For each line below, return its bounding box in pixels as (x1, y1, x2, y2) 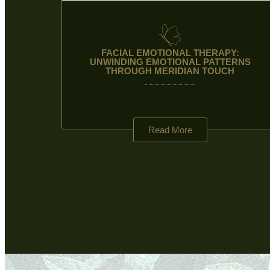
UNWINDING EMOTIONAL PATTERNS (89, 57, 251, 67)
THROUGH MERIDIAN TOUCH (105, 66, 234, 76)
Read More (148, 125, 192, 135)
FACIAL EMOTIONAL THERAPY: (101, 48, 239, 58)
